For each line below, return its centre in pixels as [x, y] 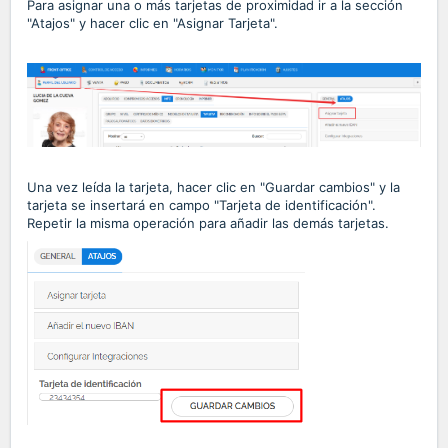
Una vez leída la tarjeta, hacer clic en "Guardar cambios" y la [213, 187]
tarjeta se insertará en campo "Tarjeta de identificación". [201, 205]
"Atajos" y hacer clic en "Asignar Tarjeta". [152, 23]
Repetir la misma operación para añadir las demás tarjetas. [210, 223]
